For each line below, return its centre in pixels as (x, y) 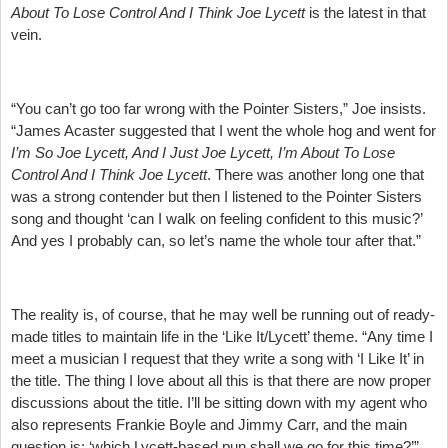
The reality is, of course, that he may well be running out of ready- (223, 314)
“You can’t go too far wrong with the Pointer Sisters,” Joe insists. (218, 108)
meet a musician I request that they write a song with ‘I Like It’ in (217, 358)
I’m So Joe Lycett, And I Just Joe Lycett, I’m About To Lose (203, 152)
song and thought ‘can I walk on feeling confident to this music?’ (216, 218)
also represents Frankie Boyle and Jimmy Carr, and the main (209, 424)
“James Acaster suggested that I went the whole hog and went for (223, 130)
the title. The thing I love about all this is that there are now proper (221, 380)
